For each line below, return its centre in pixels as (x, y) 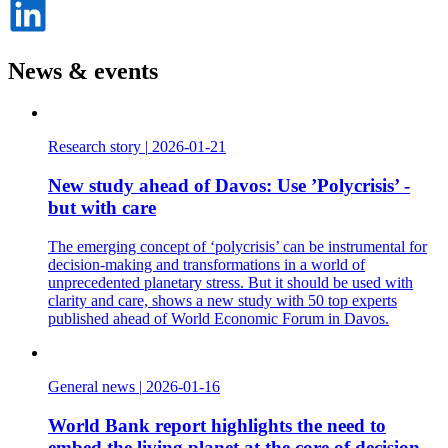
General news (91, 386)
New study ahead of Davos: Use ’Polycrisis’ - (229, 186)
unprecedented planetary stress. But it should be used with (230, 282)
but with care (102, 208)
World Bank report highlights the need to (217, 425)
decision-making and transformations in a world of (206, 264)
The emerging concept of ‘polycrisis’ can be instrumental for (237, 246)
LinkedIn (76, 37)
